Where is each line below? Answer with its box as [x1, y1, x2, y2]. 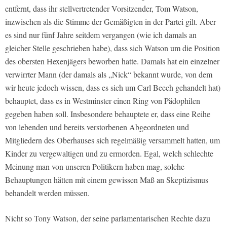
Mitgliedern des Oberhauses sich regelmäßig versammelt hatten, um [5, 135, 220, 146]
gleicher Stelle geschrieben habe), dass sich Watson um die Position [5, 43, 220, 54]
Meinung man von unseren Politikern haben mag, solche [5, 161, 184, 172]
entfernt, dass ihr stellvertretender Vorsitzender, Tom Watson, [5, 3, 198, 14]
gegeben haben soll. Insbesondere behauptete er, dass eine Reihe [5, 108, 210, 120]
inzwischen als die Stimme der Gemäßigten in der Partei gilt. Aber [5, 16, 216, 27]
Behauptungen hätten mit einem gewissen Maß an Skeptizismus [5, 174, 208, 185]
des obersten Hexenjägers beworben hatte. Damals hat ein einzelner [5, 56, 219, 67]
